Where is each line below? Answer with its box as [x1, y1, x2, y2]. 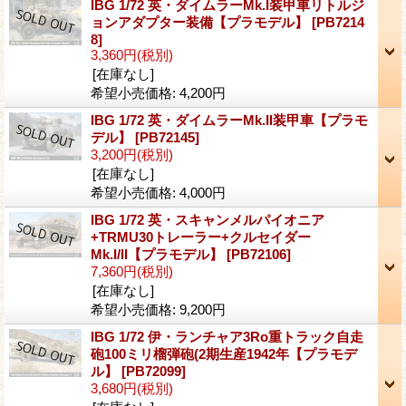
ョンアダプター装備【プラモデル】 [91, 14, 312, 30]
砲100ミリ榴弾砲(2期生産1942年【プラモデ [91, 345, 357, 362]
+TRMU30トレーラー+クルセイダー [91, 228, 311, 245]
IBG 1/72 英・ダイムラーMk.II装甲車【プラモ [91, 111, 368, 128]
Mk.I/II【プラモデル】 [91, 246, 227, 262]
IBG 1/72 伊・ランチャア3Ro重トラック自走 [91, 328, 363, 344]
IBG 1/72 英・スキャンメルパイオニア [91, 211, 324, 227]
